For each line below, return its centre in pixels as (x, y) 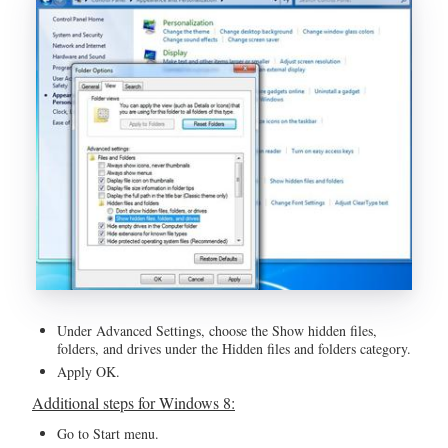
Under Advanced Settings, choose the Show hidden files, (217, 330)
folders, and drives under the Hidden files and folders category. (234, 348)
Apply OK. (88, 371)
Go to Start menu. (108, 433)
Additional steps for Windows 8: (133, 402)
